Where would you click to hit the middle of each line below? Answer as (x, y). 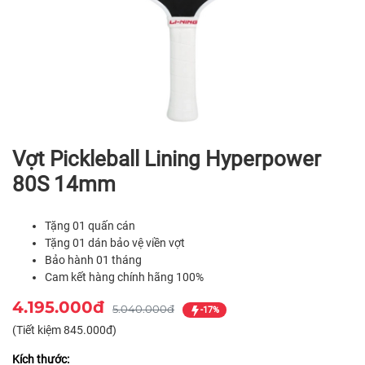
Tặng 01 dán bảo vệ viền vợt (115, 242)
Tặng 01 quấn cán (90, 225)
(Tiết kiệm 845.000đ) (64, 330)
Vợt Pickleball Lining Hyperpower (167, 158)
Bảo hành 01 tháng (93, 259)
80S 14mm (64, 184)
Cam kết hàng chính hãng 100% (124, 277)
